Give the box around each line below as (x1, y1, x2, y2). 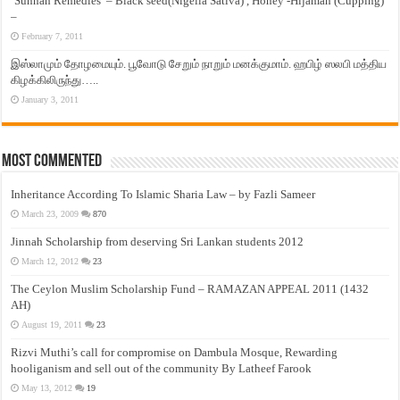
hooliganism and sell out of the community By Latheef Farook (11, 362, 312, 376)
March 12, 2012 (21, 256, 79, 267)
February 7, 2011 (21, 31, 84, 42)
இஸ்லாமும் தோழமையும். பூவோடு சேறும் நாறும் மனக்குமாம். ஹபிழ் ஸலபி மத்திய (11, 57, 387, 71)
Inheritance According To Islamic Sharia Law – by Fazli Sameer (11, 187, 316, 202)
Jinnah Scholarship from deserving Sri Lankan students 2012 (11, 235, 304, 249)
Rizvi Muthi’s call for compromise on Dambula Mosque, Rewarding (11, 346, 338, 360)
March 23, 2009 (21, 209, 79, 220)
